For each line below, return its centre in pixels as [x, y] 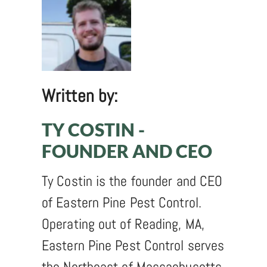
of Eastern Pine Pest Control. [122, 202]
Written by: [80, 96]
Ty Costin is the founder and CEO [132, 181]
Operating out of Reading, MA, [123, 223]
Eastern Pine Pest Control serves [133, 245]
